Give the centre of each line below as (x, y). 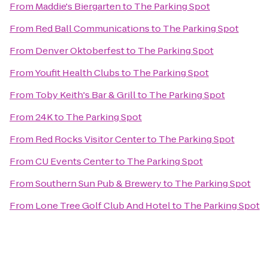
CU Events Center (74, 161)
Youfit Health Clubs (77, 73)
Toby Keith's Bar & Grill (86, 95)
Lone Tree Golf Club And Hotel (103, 205)
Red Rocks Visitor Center (90, 139)
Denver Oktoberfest (80, 51)
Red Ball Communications (92, 28)
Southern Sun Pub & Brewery (98, 183)
